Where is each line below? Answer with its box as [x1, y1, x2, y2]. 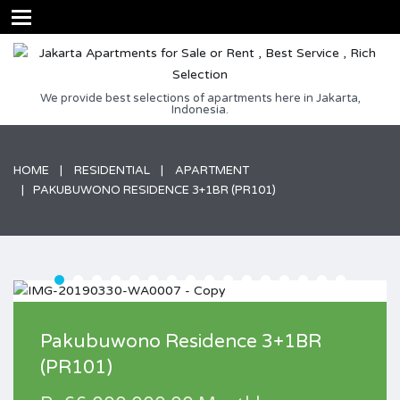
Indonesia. [171, 103, 229, 117]
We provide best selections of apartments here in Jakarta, [39, 91, 361, 105]
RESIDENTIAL [74, 163, 150, 178]
